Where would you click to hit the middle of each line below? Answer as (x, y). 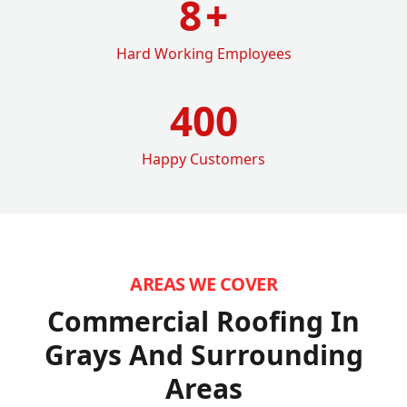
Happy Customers (203, 159)
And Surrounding (246, 354)
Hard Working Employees (203, 53)
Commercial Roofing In (203, 321)
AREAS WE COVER (203, 283)
